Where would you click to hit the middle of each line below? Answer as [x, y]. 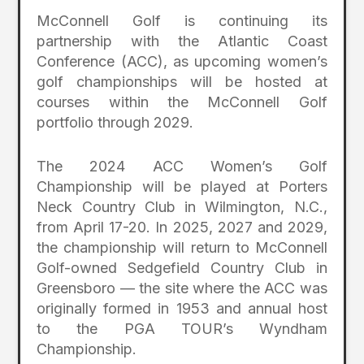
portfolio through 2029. [115, 122]
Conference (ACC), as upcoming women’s [182, 61]
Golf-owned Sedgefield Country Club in [182, 267]
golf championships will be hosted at [182, 81]
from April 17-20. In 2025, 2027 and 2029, [182, 227]
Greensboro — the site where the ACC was [182, 288]
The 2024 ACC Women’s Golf [182, 166]
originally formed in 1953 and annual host [182, 308]
